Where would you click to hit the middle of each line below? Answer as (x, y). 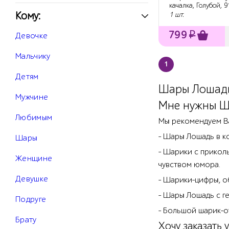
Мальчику (33, 56)
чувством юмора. (189, 165)
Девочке (32, 36)
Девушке (32, 179)
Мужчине (32, 97)
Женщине (34, 159)
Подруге (31, 200)
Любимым (34, 118)
